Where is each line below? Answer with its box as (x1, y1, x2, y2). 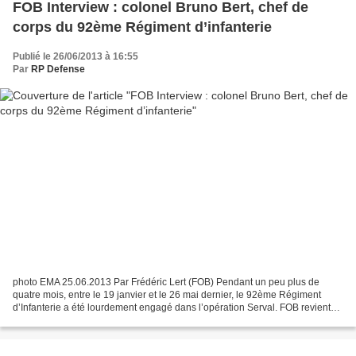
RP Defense (31, 64, 85, 75)
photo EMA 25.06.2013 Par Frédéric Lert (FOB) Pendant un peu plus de (13, 276, 319, 288)
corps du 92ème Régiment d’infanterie (13, 19, 272, 36)
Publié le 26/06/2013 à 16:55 (13, 51, 138, 63)
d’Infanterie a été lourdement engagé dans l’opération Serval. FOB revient (13, 301, 331, 313)
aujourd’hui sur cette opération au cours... (13, 314, 192, 326)
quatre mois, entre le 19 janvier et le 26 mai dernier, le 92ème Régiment (13, 288, 321, 300)
